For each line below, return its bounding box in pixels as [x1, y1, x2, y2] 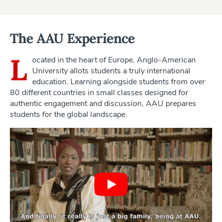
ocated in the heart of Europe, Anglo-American [32, 54, 196, 65]
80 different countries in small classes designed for [10, 87, 188, 98]
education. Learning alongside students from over [32, 76, 205, 87]
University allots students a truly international [32, 65, 190, 76]
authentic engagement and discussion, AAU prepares [10, 98, 196, 109]
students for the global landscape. [10, 109, 127, 120]
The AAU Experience [10, 29, 135, 47]
